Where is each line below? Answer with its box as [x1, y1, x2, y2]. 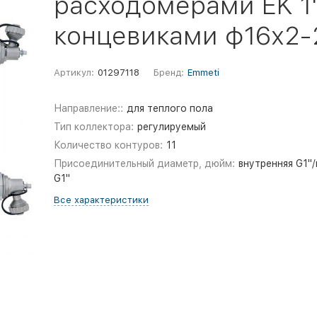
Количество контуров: [53, 139, 163, 151]
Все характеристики [53, 195, 149, 205]
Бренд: [153, 67, 184, 78]
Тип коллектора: [53, 121, 134, 132]
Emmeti [187, 67, 219, 78]
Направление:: [53, 103, 123, 114]
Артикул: [53, 67, 94, 78]
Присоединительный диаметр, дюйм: [53, 158, 235, 169]
